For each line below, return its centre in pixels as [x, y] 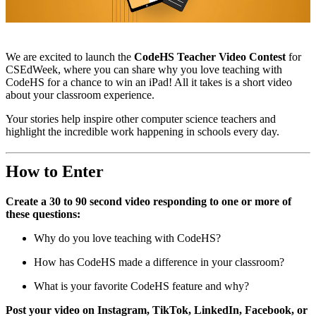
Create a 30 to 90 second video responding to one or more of [148, 202]
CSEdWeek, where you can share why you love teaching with [144, 70]
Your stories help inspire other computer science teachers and [141, 119]
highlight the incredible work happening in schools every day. [142, 132]
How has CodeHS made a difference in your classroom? [159, 262]
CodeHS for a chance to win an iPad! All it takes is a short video [149, 83]
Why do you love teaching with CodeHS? [127, 238]
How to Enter [55, 172]
